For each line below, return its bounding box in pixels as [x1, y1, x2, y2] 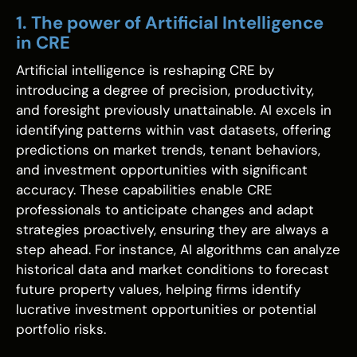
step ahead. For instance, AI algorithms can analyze [16, 241, 340, 259]
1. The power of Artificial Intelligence [16, 11, 324, 35]
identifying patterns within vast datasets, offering [16, 121, 331, 139]
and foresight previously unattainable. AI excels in [16, 101, 331, 120]
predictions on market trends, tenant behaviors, [16, 141, 320, 159]
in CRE [16, 31, 70, 55]
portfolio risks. [16, 320, 106, 339]
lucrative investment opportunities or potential [16, 300, 316, 319]
